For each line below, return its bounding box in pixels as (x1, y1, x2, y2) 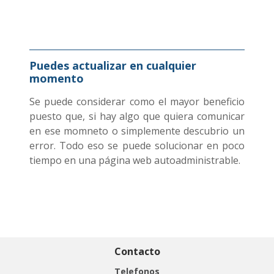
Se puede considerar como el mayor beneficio (29, 94, 245, 108)
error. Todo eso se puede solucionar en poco (29, 138, 245, 152)
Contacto (114, 244, 160, 258)
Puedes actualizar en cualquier (29, 57, 197, 73)
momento (29, 70, 84, 86)
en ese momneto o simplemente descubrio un (29, 124, 245, 138)
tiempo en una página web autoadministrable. (29, 153, 241, 167)
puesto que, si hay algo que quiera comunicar (29, 109, 245, 123)
